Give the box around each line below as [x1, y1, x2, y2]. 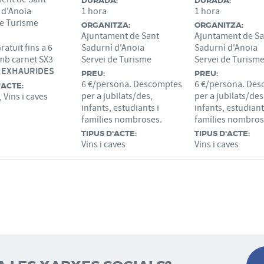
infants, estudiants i [81, 102, 159, 114]
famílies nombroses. [81, 114, 162, 126]
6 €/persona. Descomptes [81, 78, 182, 90]
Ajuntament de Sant [81, 30, 159, 42]
